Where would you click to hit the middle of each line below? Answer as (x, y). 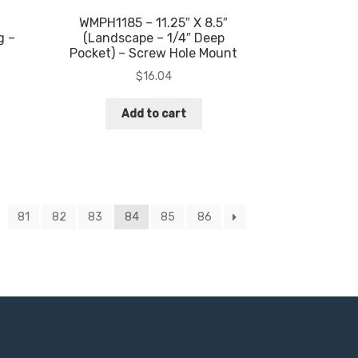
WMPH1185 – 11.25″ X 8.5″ (154, 23)
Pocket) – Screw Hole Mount (154, 54)
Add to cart (153, 113)
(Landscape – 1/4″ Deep (153, 38)
